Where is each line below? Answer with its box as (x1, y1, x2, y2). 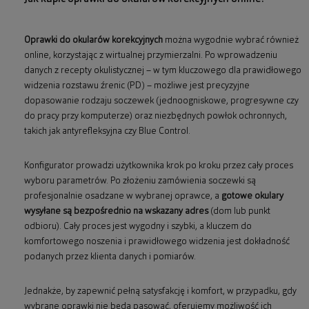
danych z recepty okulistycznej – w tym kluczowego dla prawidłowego (24, 66, 301, 76)
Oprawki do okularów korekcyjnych (24, 36, 163, 46)
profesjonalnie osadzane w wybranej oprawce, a (24, 192, 221, 201)
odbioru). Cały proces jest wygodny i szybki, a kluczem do (24, 222, 252, 232)
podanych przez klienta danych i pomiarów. (24, 252, 196, 262)
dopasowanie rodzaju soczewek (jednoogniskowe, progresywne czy (24, 97, 299, 106)
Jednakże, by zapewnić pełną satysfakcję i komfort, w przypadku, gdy (24, 287, 297, 297)
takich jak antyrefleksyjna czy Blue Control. (24, 127, 190, 137)
